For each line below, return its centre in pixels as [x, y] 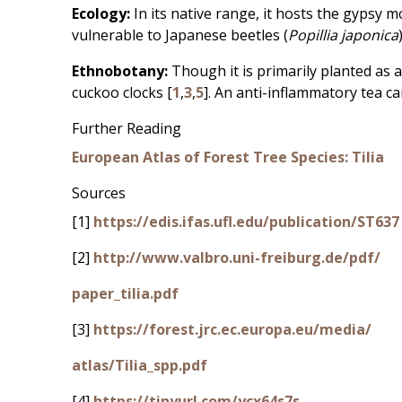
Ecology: [101, 13]
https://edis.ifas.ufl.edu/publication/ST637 [246, 221]
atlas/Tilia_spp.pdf [140, 365]
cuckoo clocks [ [122, 92]
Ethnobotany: [122, 70]
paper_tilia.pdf [125, 293]
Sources [99, 192]
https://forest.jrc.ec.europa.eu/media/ [232, 329]
